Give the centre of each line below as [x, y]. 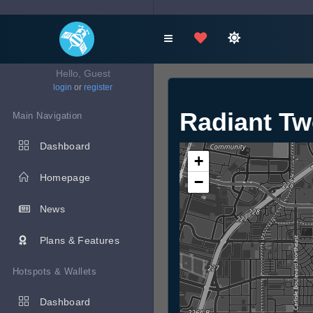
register [98, 87]
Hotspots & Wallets [55, 271]
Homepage [65, 177]
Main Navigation [48, 116]
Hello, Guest [83, 73]
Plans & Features [80, 240]
